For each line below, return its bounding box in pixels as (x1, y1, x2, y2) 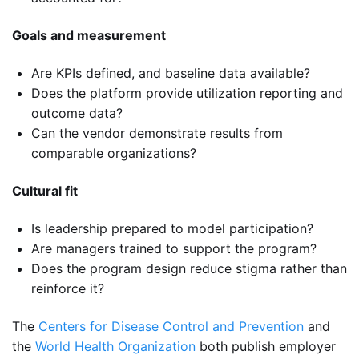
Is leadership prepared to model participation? (31, 220, 313, 237)
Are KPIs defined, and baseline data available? (31, 65, 310, 82)
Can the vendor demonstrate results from (31, 125, 283, 142)
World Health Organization (35, 338, 196, 355)
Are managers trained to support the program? (31, 240, 317, 257)
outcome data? (31, 105, 123, 122)
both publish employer (196, 338, 336, 355)
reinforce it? (31, 280, 104, 297)
